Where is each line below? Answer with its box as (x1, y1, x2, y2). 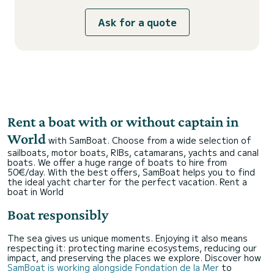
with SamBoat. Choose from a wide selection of (48, 134, 251, 146)
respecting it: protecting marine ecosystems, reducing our (7, 242, 257, 254)
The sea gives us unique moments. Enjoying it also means (7, 232, 248, 244)
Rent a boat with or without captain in (7, 113, 239, 130)
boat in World (7, 185, 64, 198)
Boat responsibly (7, 206, 108, 223)
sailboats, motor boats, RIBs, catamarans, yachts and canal (7, 146, 259, 158)
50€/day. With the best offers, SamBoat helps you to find (7, 166, 255, 178)
